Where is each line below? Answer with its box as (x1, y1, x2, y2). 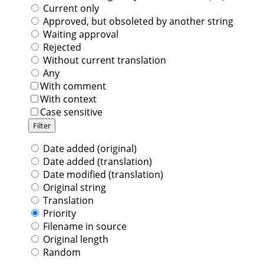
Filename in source (43, 219, 127, 233)
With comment (40, 79, 106, 93)
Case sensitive (40, 105, 103, 118)
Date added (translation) (43, 154, 152, 168)
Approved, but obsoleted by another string (43, 14, 233, 28)
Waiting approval (43, 27, 118, 41)
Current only (43, 1, 99, 15)
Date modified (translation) (43, 167, 163, 181)
